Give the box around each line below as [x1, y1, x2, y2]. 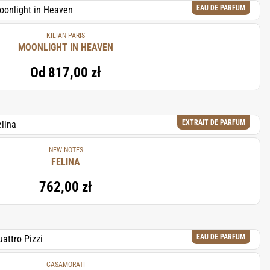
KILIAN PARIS [46, 31, 85, 40]
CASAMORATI [46, 260, 85, 269]
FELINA [51, 156, 80, 168]
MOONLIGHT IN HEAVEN [18, 42, 113, 53]
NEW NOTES [48, 146, 83, 154]
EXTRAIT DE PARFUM [182, 118, 245, 127]
